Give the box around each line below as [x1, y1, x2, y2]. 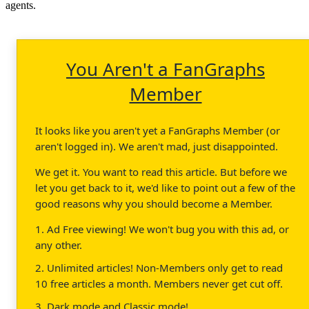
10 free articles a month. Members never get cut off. [35, 276, 283, 290]
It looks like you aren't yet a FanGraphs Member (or [35, 123, 280, 137]
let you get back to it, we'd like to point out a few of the [35, 180, 295, 195]
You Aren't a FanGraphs [66, 56, 265, 81]
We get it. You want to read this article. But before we [35, 164, 287, 179]
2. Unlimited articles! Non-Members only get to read [35, 260, 283, 275]
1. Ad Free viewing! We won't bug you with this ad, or [35, 221, 289, 236]
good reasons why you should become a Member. [35, 196, 272, 210]
